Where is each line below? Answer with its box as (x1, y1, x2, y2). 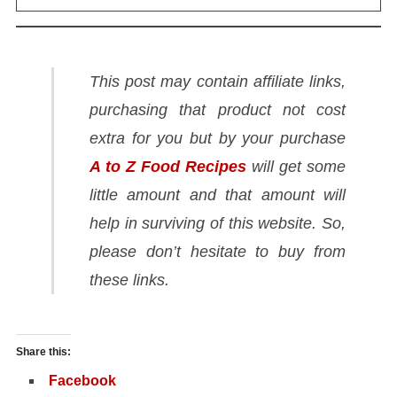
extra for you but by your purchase (89, 129, 346, 148)
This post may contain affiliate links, (89, 73, 346, 91)
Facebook (48, 373, 116, 389)
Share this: (15, 346, 71, 359)
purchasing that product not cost (89, 101, 346, 120)
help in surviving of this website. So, (89, 214, 346, 233)
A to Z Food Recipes (89, 158, 247, 176)
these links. (89, 271, 169, 290)
